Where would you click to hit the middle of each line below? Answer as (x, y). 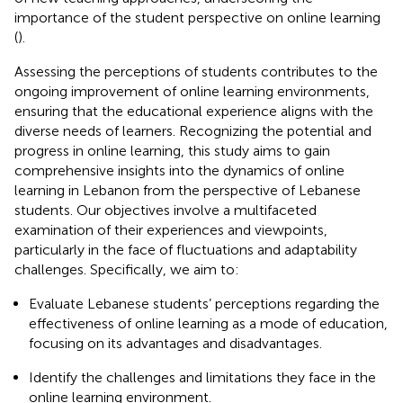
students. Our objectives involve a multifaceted (166, 210)
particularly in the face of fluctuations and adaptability (186, 249)
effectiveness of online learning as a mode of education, (208, 323)
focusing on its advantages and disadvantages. (175, 343)
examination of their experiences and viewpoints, (171, 229)
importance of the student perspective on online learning (197, 17)
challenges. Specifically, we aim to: (127, 269)
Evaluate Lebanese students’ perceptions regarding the (204, 303)
